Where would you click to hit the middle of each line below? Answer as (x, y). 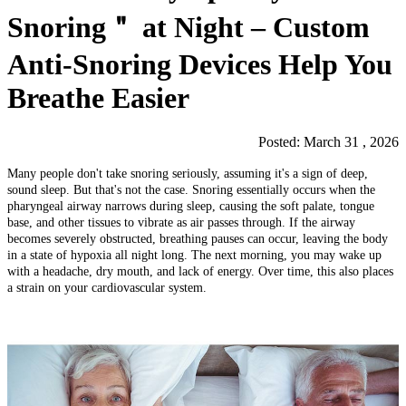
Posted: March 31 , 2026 (329, 142)
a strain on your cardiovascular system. (107, 288)
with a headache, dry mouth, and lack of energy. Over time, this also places (200, 272)
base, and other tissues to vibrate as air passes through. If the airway (181, 223)
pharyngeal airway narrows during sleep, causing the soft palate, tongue (191, 207)
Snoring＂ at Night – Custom (188, 27)
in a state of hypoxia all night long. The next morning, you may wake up (194, 256)
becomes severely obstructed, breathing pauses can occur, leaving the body (198, 239)
